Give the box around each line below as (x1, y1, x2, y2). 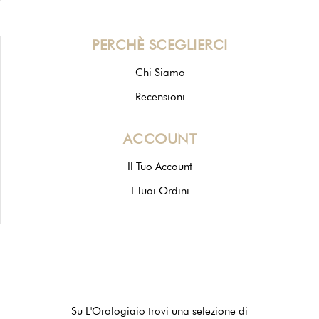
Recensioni (135, 90, 185, 103)
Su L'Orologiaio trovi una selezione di (71, 305, 248, 318)
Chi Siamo (135, 66, 185, 79)
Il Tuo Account (127, 160, 192, 173)
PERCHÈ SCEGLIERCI (92, 36, 228, 53)
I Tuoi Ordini (130, 184, 189, 197)
